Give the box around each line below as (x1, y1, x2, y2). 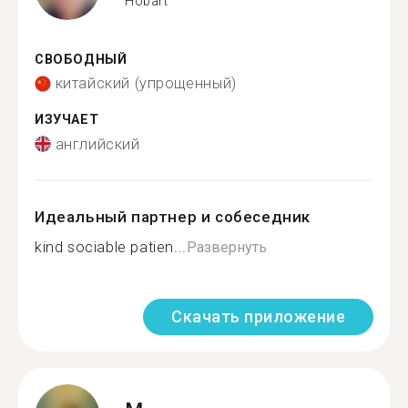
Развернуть (186, 238, 267, 256)
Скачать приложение (171, 306, 345, 326)
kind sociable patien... (35, 238, 187, 256)
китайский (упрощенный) (55, 75, 237, 92)
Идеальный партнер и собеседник (35, 207, 311, 226)
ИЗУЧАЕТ (35, 112, 99, 127)
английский (55, 135, 140, 153)
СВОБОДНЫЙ (35, 51, 127, 67)
